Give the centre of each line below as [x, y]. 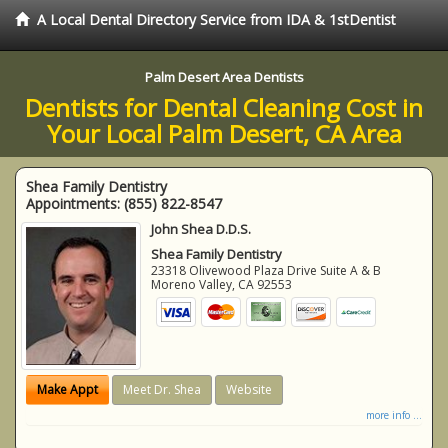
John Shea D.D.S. [201, 229]
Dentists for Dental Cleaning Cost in [224, 107]
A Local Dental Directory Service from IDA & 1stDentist [216, 19]
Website [249, 389]
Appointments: [75, 203]
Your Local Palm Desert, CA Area [224, 133]
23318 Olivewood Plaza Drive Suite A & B [266, 270]
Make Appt [67, 389]
